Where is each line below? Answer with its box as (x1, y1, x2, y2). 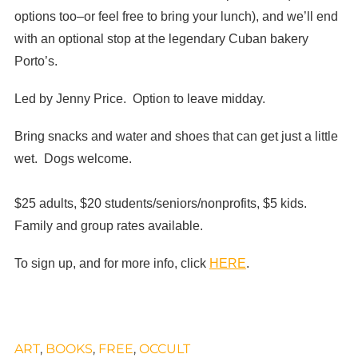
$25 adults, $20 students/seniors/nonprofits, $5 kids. (14, 197, 307, 211)
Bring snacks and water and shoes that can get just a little (14, 129, 338, 144)
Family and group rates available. (14, 219, 213, 233)
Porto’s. (14, 54, 58, 68)
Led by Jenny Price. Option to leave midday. (14, 91, 265, 105)
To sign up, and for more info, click (14, 257, 209, 271)
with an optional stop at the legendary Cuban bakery (14, 31, 308, 46)
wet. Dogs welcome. (14, 152, 132, 166)
